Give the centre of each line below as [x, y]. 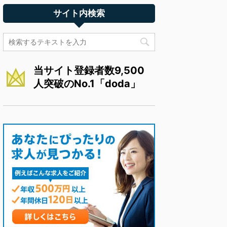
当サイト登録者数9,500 [89, 70]
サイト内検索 [79, 13]
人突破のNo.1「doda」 [87, 83]
